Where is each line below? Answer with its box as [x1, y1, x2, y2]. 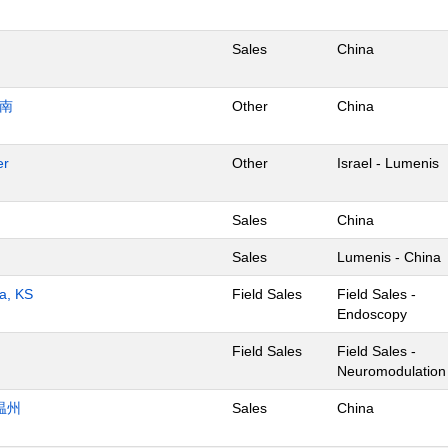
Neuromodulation [337, 363, 446, 379]
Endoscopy [337, 306, 407, 322]
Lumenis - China [337, 249, 441, 265]
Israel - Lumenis [337, 155, 439, 171]
